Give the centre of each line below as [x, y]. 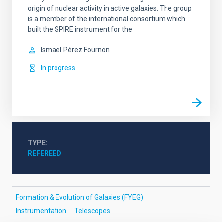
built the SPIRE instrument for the [80, 29]
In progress [58, 68]
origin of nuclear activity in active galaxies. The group [110, 8]
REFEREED [45, 153]
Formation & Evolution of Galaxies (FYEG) [80, 197]
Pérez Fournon [86, 50]
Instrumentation [41, 211]
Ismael [51, 50]
